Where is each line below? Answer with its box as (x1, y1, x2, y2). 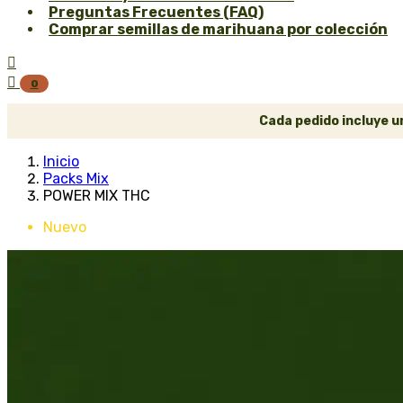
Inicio (43, 153, 79, 170)
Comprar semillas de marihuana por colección (49, 21, 388, 38)
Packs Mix (43, 170, 109, 187)
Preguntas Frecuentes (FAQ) (49, 4, 264, 21)
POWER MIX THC (43, 187, 150, 204)
